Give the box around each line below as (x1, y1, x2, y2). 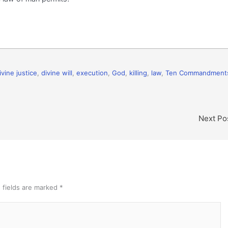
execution (76, 68, 108, 77)
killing (129, 68, 147, 77)
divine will (41, 68, 72, 77)
